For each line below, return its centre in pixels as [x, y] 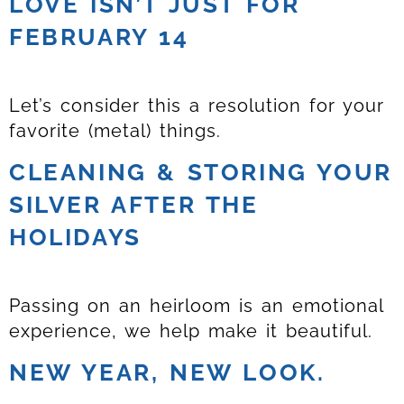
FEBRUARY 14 [99, 37]
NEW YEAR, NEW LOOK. [167, 373]
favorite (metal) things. [115, 130]
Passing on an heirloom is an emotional [196, 306]
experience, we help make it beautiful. [191, 331]
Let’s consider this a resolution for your [197, 105]
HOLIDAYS [75, 238]
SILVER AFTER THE [134, 205]
